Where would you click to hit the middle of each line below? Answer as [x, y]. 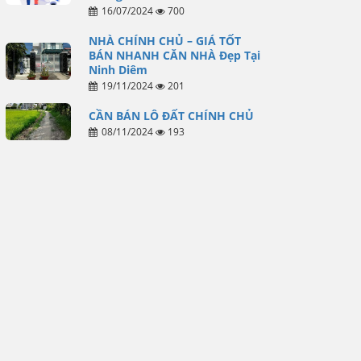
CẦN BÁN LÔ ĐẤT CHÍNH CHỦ [171, 116]
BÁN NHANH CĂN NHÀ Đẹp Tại [174, 56]
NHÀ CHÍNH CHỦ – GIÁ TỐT [164, 41]
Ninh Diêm [118, 70]
